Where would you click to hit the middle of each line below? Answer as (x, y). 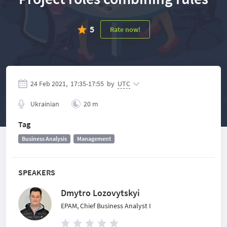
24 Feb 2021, (49, 84)
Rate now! (125, 29)
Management (94, 139)
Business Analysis (44, 139)
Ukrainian (45, 104)
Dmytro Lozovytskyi (100, 193)
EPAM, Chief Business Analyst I (106, 206)
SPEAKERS (37, 172)
